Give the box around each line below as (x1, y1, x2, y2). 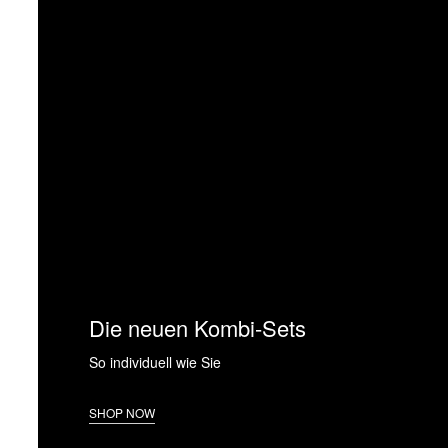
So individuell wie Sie (88, 352, 221, 372)
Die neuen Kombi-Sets (88, 311, 306, 343)
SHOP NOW (88, 403, 155, 421)
